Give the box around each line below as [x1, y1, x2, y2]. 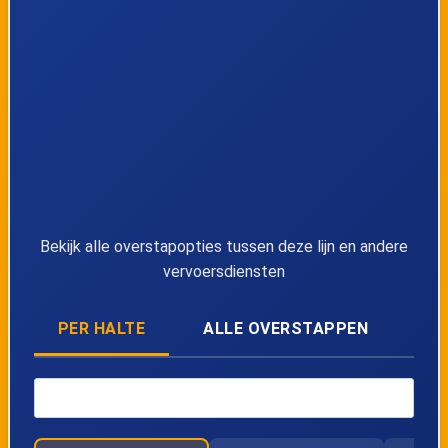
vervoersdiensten [163, 261, 285, 281]
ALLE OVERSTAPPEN [203, 318, 369, 338]
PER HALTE [57, 318, 146, 338]
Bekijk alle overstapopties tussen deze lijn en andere [40, 236, 408, 256]
